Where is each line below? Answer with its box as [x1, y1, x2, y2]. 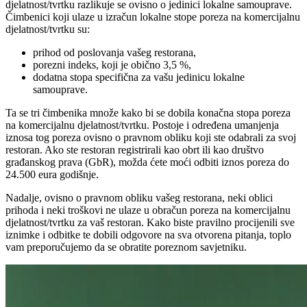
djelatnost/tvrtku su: [5, 23, 90, 36]
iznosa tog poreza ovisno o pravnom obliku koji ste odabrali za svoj [5, 132, 296, 144]
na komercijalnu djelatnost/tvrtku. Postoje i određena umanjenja [5, 119, 279, 132]
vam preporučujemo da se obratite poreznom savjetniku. [5, 241, 247, 254]
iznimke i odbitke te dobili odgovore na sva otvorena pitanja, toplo [5, 229, 291, 241]
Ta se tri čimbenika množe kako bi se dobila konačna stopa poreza [5, 107, 291, 119]
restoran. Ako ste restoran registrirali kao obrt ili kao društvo [5, 144, 264, 156]
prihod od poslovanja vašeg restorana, [33, 47, 196, 59]
